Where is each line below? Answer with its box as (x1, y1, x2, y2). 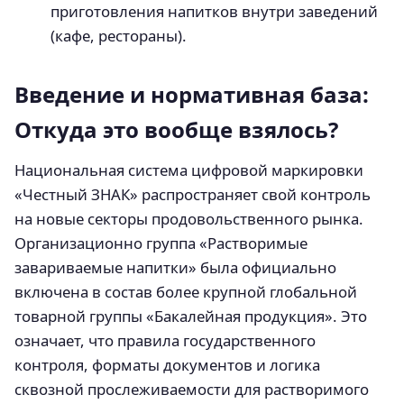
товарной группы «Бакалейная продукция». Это (14, 305, 367, 326)
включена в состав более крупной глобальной (14, 280, 357, 302)
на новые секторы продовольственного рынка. (14, 207, 363, 229)
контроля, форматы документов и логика (14, 353, 320, 375)
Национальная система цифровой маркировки (14, 159, 363, 180)
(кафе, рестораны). (50, 24, 187, 46)
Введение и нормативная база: (14, 78, 369, 109)
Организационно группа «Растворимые (14, 232, 308, 253)
